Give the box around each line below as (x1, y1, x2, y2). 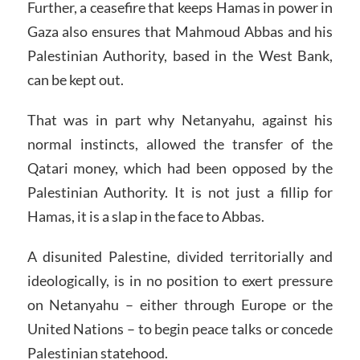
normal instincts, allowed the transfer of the (27, 135, 333, 153)
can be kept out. (27, 71, 124, 89)
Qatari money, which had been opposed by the (27, 159, 333, 178)
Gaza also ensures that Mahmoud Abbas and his (27, 22, 333, 41)
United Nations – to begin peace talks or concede (27, 320, 333, 338)
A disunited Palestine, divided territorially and (27, 247, 333, 266)
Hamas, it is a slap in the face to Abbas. (27, 207, 264, 226)
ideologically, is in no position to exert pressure (27, 272, 333, 290)
